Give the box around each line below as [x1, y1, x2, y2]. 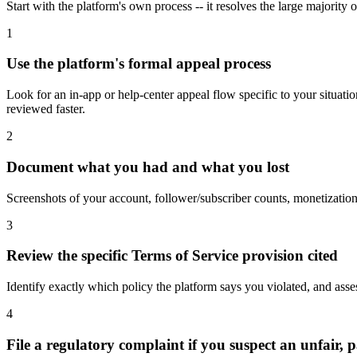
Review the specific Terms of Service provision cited [6, 247, 338, 265]
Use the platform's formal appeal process [6, 55, 271, 73]
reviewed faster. [6, 102, 85, 116]
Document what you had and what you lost [6, 158, 289, 175]
